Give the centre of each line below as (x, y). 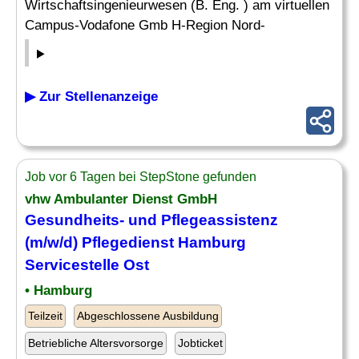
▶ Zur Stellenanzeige (91, 97)
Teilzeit (45, 316)
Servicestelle (74, 265)
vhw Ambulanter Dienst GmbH (121, 199)
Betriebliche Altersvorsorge (96, 343)
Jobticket (200, 343)
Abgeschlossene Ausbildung (148, 316)
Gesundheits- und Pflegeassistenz (151, 220)
